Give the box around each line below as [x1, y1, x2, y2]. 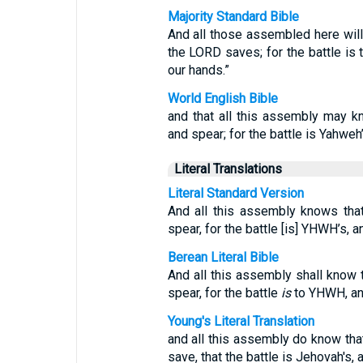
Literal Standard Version [167, 186, 304, 201]
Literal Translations [173, 161, 282, 177]
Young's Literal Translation [167, 314, 314, 329]
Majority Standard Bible [167, 9, 299, 24]
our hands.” [167, 62, 229, 78]
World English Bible [167, 91, 278, 106]
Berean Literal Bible [167, 250, 279, 265]
